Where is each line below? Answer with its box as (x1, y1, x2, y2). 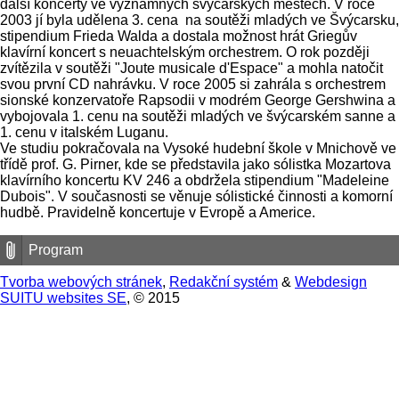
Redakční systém (169, 273, 278, 289)
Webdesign (295, 273, 367, 289)
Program (28, 241, 83, 257)
